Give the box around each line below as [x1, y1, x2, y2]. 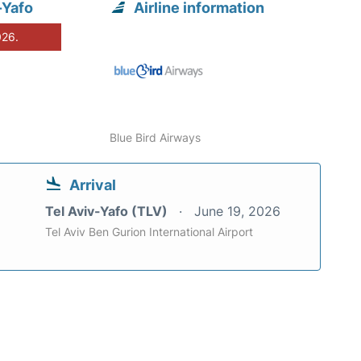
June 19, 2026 [194, 202, 280, 219]
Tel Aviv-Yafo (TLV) [45, 202, 171, 219]
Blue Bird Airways [110, 130, 201, 144]
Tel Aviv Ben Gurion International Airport [45, 224, 253, 239]
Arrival [69, 176, 116, 193]
